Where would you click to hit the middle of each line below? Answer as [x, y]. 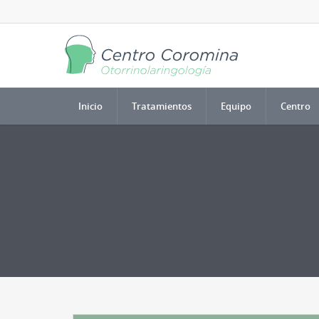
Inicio [90, 106]
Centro [296, 106]
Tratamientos [162, 106]
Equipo [236, 106]
